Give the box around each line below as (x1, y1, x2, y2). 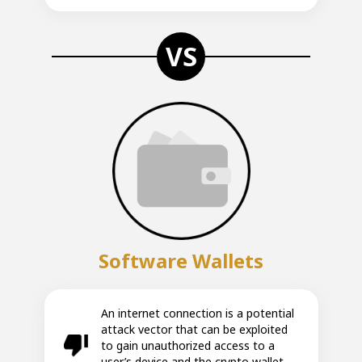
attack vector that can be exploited (100, 321, 288, 337)
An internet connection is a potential (100, 305, 294, 321)
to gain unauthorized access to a (100, 337, 275, 353)
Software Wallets (99, 246, 263, 274)
